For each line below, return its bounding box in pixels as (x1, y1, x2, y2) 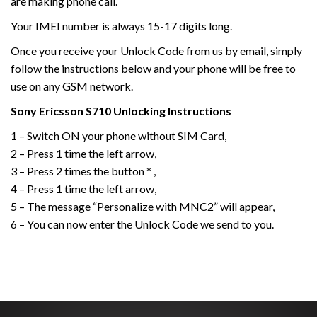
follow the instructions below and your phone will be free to (11, 62, 296, 75)
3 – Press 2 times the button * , (11, 164, 156, 178)
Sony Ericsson (11, 104, 83, 117)
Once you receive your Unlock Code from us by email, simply (11, 44, 302, 57)
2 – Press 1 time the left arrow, (11, 146, 156, 160)
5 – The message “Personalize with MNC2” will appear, (11, 200, 275, 213)
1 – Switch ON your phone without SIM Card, (11, 129, 226, 142)
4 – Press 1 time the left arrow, (11, 182, 156, 195)
